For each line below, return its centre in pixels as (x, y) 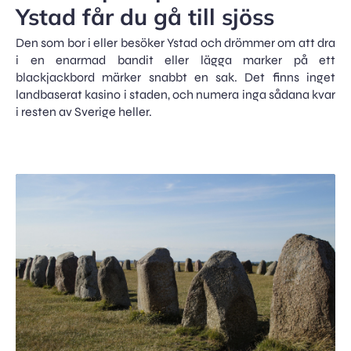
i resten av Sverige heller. (84, 112)
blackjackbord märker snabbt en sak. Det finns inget (175, 77)
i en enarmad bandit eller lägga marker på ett (175, 60)
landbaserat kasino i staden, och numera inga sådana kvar (175, 94)
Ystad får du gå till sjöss (145, 16)
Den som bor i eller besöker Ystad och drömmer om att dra (175, 43)
